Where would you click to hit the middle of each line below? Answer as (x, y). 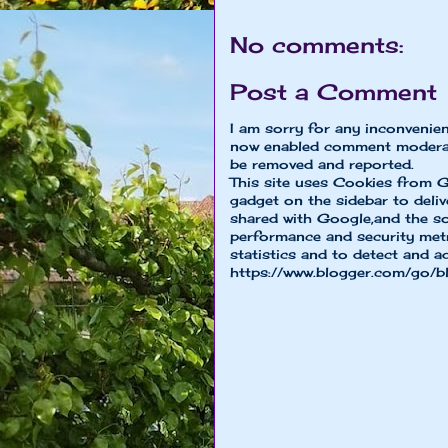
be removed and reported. (322, 164)
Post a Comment (333, 92)
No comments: (316, 44)
